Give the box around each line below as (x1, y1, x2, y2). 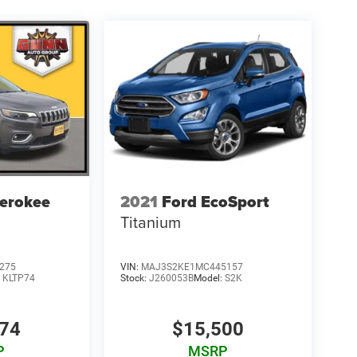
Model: (193, 273, 225, 284)
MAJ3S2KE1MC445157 (140, 261, 243, 273)
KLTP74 (2, 273, 36, 284)
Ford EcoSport (161, 190, 269, 214)
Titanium (120, 210, 181, 234)
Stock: (120, 273, 149, 284)
